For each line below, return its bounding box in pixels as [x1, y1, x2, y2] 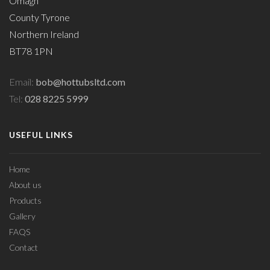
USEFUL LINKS [9, 130, 73, 140]
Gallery [9, 210, 36, 221]
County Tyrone [9, 11, 70, 24]
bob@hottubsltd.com [36, 76, 125, 88]
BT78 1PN [9, 45, 53, 57]
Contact [9, 242, 38, 253]
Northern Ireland [9, 28, 79, 40]
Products [9, 195, 42, 206]
